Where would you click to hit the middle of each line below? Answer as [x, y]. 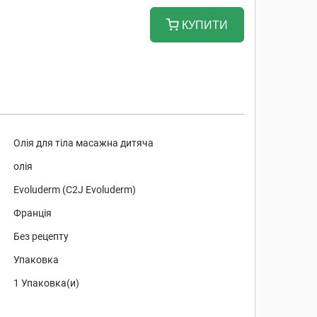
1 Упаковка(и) [47, 283]
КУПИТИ [203, 25]
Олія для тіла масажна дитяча [84, 143]
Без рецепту [41, 236]
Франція [33, 213]
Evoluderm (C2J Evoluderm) [75, 190]
